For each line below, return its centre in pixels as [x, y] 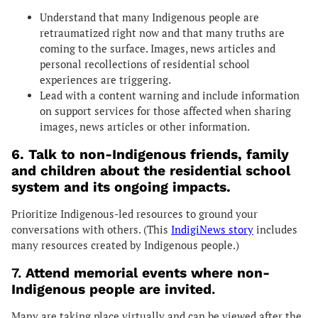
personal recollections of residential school [145, 64]
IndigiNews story [212, 229]
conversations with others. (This [91, 229]
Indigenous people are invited [111, 289]
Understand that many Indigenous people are [149, 17]
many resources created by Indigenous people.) [125, 245]
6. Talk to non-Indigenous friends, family [150, 154]
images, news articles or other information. [145, 126]
